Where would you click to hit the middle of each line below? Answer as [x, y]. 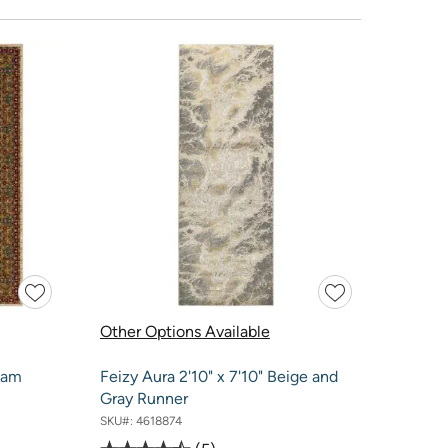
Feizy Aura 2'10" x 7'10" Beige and [218, 377]
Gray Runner [143, 399]
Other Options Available [184, 332]
